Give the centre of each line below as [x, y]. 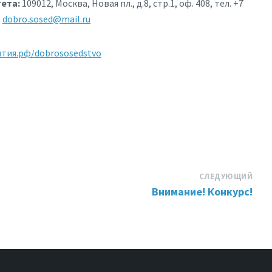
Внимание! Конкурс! [202, 192]
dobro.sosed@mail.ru [46, 19]
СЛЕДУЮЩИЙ [226, 177]
